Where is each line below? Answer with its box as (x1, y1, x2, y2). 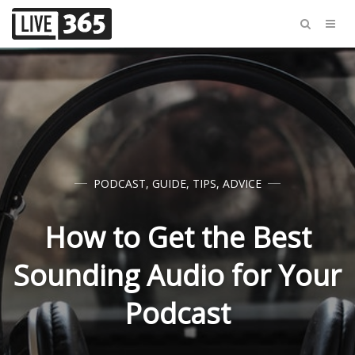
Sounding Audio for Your (13, 256, 342, 295)
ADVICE (223, 176, 261, 191)
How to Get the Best (44, 218, 311, 257)
